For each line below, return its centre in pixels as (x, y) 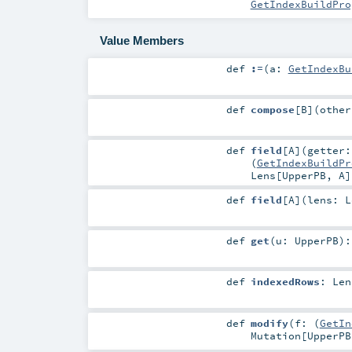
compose (272, 110)
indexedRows (285, 282)
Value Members (141, 41)
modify (269, 323)
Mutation (275, 335)
